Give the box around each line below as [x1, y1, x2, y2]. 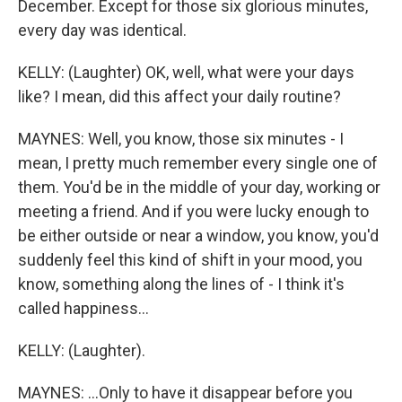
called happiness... [18, 299, 149, 318]
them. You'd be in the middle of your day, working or [18, 178, 380, 197]
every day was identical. [18, 21, 187, 39]
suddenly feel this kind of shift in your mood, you [18, 250, 363, 269]
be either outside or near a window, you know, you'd [18, 226, 379, 245]
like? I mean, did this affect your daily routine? [18, 87, 341, 106]
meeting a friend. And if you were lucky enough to [18, 202, 369, 221]
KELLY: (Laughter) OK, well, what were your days [18, 63, 354, 82]
